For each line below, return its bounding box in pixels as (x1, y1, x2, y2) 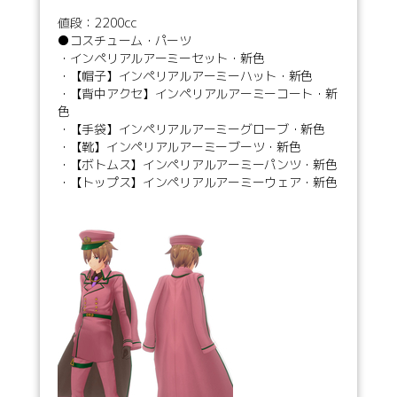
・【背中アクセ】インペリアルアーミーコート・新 (58, 84, 338, 102)
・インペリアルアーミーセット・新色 (58, 49, 265, 66)
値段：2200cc (58, 13, 137, 31)
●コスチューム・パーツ (58, 31, 191, 49)
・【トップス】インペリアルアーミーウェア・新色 (58, 173, 338, 191)
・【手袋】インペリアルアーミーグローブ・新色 (58, 120, 325, 137)
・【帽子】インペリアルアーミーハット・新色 (58, 66, 314, 84)
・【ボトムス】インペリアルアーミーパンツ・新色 (58, 155, 338, 173)
